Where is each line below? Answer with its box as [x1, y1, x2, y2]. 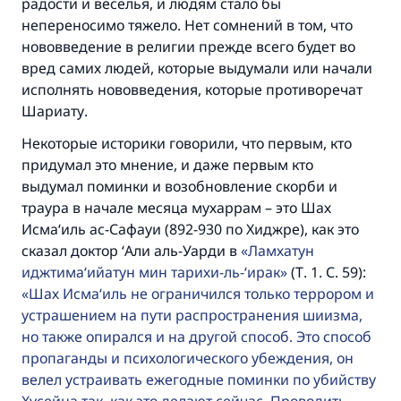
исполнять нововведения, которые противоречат [21, 80, 363, 99]
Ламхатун [248, 241, 314, 260]
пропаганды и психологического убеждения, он [21, 348, 354, 368]
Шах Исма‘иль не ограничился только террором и [29, 284, 374, 303]
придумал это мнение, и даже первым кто [21, 155, 313, 175]
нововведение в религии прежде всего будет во [21, 37, 355, 56]
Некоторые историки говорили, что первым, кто [21, 133, 352, 153]
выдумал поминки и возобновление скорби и [21, 176, 337, 196]
